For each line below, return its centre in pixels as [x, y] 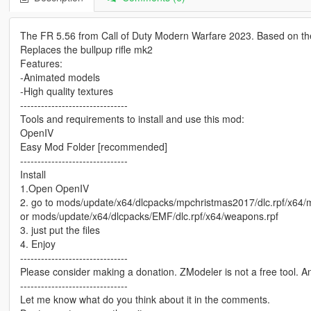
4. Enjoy [37, 243]
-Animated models [60, 77]
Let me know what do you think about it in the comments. [145, 299]
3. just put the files [60, 229]
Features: [41, 63]
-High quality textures [66, 91]
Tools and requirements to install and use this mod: [132, 118]
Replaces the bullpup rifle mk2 [86, 49]
